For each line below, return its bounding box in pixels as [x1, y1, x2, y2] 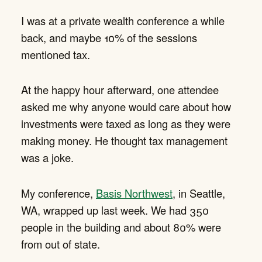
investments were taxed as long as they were [21, 116, 230, 132]
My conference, [21, 185, 96, 201]
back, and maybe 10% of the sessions [21, 30, 197, 46]
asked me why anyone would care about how [21, 99, 231, 115]
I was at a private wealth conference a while [21, 13, 225, 29]
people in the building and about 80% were [21, 219, 221, 235]
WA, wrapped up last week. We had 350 [21, 202, 209, 218]
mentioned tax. [21, 47, 90, 63]
